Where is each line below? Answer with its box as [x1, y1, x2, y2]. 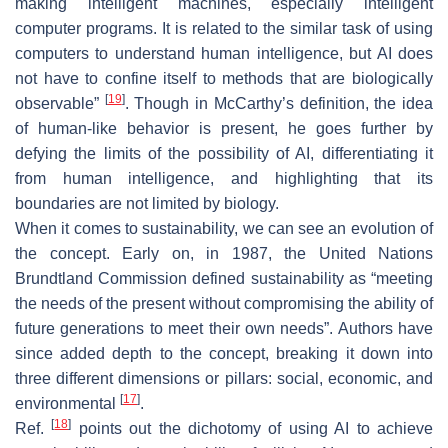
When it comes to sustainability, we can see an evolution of [15, 219, 433, 237]
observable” [15, 94, 105, 112]
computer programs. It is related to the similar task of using [15, 19, 433, 37]
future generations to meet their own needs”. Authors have [15, 319, 433, 337]
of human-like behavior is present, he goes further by [15, 119, 433, 137]
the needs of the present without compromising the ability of [15, 294, 433, 312]
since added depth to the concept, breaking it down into [15, 344, 433, 362]
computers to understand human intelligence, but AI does [15, 44, 433, 62]
